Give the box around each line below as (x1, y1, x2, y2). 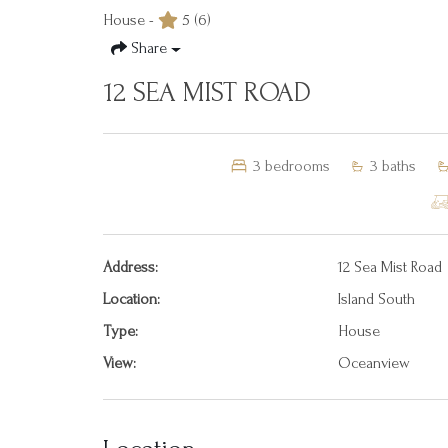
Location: (103, 290, 160, 308)
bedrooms (265, 157, 330, 175)
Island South (337, 290, 415, 308)
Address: (103, 258, 158, 276)
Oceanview (337, 354, 410, 372)
